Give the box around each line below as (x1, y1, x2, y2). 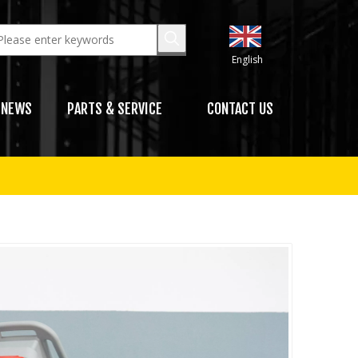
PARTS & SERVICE (66, 100, 162, 117)
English (231, 53, 263, 66)
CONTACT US (207, 100, 274, 117)
